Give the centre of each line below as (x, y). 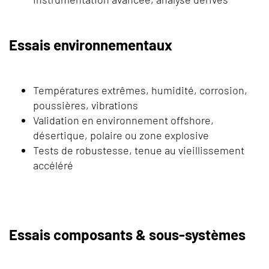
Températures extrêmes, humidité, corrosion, (140, 90)
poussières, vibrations (86, 105)
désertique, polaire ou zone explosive (121, 135)
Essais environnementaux (91, 45)
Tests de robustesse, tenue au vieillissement (139, 150)
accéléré (53, 165)
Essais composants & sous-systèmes (127, 235)
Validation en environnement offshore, (123, 120)
